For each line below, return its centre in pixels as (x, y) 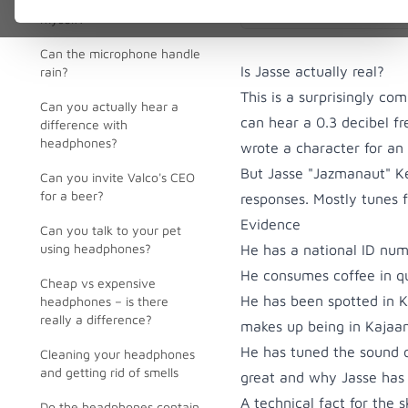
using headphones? (96, 248)
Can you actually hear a (109, 106)
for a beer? (72, 195)
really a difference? (96, 319)
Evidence (270, 224)
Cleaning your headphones (117, 354)
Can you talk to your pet (111, 230)
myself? (62, 19)
